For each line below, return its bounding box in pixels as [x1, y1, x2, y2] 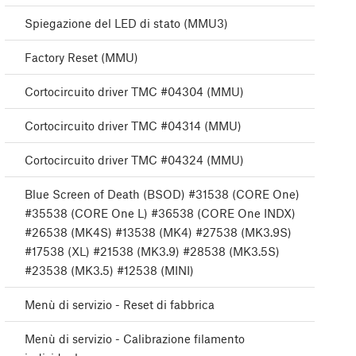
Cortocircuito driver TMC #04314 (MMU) [25, 118, 242, 133]
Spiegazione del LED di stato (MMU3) [25, 16, 228, 31]
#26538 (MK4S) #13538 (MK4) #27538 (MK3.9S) [25, 225, 292, 240]
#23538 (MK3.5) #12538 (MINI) [25, 263, 194, 278]
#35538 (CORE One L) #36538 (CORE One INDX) [25, 206, 296, 221]
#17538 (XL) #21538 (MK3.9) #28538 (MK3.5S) [25, 244, 280, 259]
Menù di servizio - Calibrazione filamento [25, 331, 245, 346]
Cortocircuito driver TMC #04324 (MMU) [25, 153, 244, 168]
